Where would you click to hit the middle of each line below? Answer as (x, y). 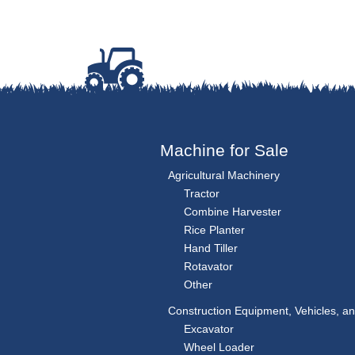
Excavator (209, 329)
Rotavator (208, 267)
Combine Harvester (233, 212)
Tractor (202, 194)
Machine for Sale (224, 151)
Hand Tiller (211, 248)
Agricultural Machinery (224, 176)
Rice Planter (214, 230)
